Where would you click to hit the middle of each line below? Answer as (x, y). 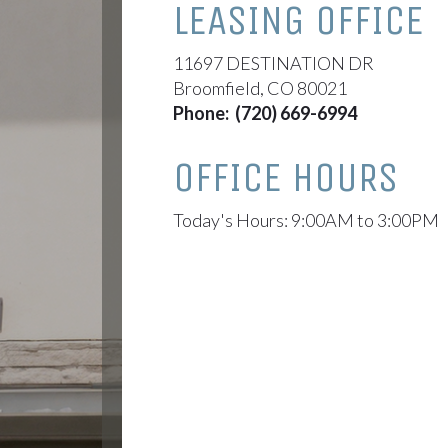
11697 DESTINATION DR (273, 63)
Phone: (204, 113)
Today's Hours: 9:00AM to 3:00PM (306, 220)
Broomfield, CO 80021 (260, 88)
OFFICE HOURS (285, 177)
